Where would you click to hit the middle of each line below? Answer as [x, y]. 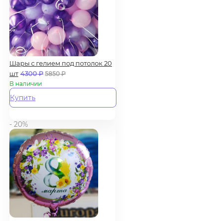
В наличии [26, 83]
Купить [23, 97]
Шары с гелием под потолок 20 [61, 63]
